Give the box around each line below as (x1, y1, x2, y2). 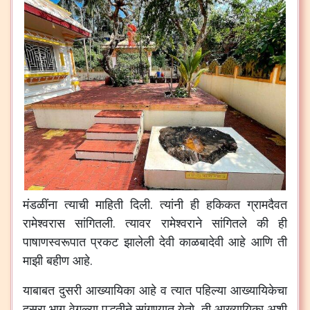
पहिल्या (196, 282, 226, 299)
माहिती (95, 196, 123, 213)
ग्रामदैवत (247, 196, 287, 213)
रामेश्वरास (23, 215, 65, 232)
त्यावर (125, 215, 152, 232)
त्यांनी (160, 196, 183, 213)
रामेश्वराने (161, 215, 202, 232)
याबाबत (23, 282, 55, 299)
